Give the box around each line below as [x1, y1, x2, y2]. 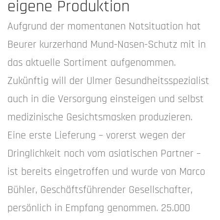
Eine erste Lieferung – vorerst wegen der [7, 128, 186, 143]
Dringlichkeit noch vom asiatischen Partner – [7, 146, 201, 161]
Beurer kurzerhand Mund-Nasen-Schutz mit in [7, 37, 206, 52]
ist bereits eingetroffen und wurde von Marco [7, 165, 205, 179]
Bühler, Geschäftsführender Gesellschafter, [7, 183, 192, 197]
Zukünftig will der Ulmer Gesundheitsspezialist [7, 74, 209, 88]
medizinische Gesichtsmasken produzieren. [7, 110, 192, 125]
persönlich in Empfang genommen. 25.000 [7, 201, 190, 216]
